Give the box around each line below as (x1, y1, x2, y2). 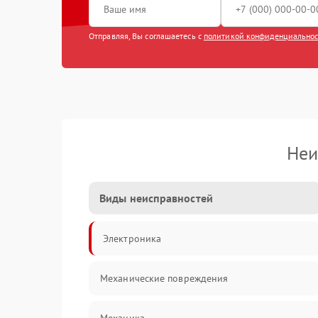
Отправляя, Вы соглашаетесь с (89, 31, 204, 41)
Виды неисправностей (99, 191, 213, 205)
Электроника (103, 232, 162, 245)
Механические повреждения (100, 272, 229, 285)
